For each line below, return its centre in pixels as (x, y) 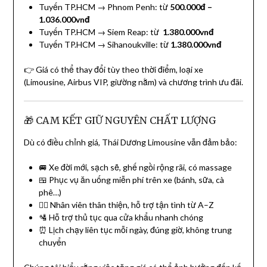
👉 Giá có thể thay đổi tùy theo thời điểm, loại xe (113, 70)
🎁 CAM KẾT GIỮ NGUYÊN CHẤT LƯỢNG (119, 121)
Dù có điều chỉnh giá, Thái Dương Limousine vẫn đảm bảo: (130, 142)
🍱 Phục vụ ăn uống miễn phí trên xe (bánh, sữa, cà (131, 180)
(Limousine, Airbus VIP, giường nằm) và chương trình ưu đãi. (133, 82)
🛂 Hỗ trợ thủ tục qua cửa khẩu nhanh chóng (121, 218)
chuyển (52, 243)
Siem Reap (126, 32)
